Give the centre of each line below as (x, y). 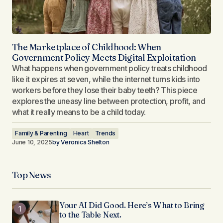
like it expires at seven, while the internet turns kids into (106, 79)
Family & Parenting (41, 133)
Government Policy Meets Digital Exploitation (104, 57)
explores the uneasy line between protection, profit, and (109, 101)
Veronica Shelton (85, 142)
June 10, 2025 (32, 142)
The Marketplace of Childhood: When (87, 47)
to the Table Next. (90, 215)
